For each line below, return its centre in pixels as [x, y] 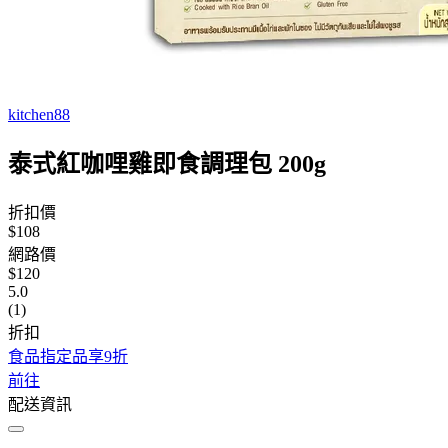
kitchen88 [39, 114]
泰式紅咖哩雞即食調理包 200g [167, 163]
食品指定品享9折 [68, 356]
